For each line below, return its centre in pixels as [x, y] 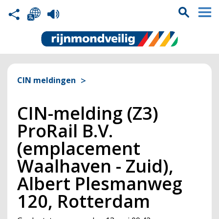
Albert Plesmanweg [100, 184]
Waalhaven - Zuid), [95, 166]
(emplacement [79, 148]
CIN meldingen [46, 80]
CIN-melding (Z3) [88, 113]
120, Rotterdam [84, 201]
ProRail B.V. [65, 131]
